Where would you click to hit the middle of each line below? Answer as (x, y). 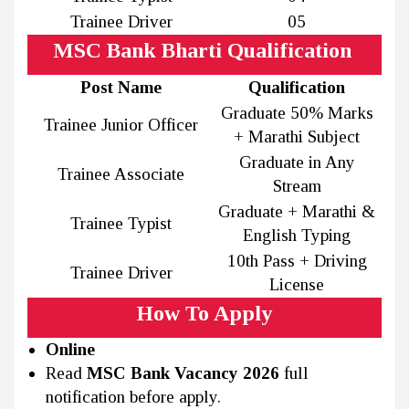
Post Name (121, 88)
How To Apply (204, 314)
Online (70, 350)
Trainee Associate (121, 174)
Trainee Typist (121, 224)
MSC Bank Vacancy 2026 (183, 373)
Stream (297, 186)
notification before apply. (133, 397)
